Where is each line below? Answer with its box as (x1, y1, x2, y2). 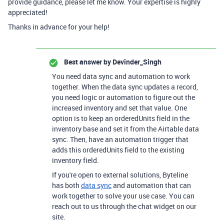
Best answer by (64, 57, 111, 66)
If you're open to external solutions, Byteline (52, 170, 188, 179)
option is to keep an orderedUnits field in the (52, 113, 189, 123)
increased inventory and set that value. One (52, 103, 187, 112)
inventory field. (52, 155, 99, 165)
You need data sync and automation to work (52, 71, 190, 81)
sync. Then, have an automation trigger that (52, 134, 188, 144)
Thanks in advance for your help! (8, 22, 109, 31)
